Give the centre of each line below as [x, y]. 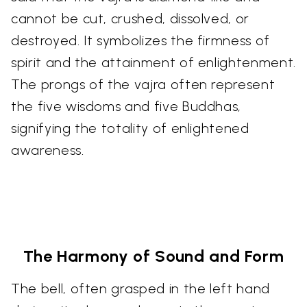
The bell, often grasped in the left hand [140, 288]
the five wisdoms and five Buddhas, [126, 106]
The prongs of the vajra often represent [143, 84]
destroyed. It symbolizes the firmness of [140, 40]
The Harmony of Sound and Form [153, 256]
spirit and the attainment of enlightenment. [153, 62]
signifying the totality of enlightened [130, 128]
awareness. [48, 150]
